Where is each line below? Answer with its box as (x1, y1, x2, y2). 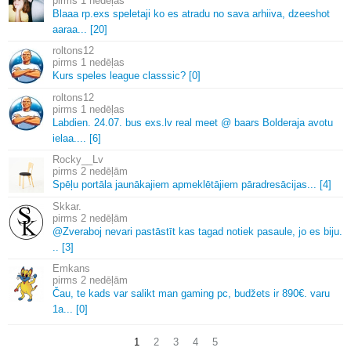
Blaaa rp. (52, 7, 93, 20)
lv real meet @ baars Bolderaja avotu (165, 116, 333, 128)
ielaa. (52, 132, 77, 144)
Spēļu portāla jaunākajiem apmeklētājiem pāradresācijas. (52, 178, 310, 190)
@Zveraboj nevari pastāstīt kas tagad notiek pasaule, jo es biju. (52, 225, 342, 237)
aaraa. (52, 23, 81, 35)
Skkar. (52, 200, 81, 212)
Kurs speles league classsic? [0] (52, 69, 201, 81)
